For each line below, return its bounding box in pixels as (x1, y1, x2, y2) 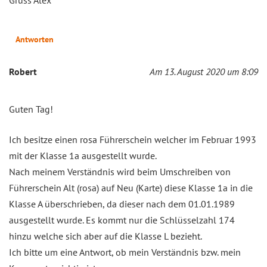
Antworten (15, 33, 54, 45)
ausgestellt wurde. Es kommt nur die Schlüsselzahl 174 (9, 213, 235, 226)
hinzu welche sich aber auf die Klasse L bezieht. (9, 229, 202, 242)
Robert (9, 65, 37, 77)
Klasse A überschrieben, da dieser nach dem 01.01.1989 (9, 197, 235, 210)
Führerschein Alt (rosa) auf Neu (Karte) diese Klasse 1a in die (9, 181, 253, 194)
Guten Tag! (9, 103, 53, 115)
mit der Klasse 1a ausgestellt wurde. (9, 149, 157, 162)
